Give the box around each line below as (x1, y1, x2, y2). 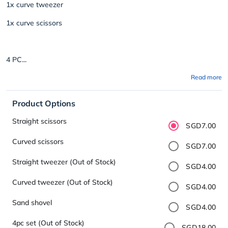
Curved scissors (12, 137, 64, 147)
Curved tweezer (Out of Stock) (12, 178, 113, 187)
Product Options (12, 98, 75, 108)
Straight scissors (12, 117, 67, 126)
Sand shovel (12, 198, 52, 208)
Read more (191, 73, 222, 81)
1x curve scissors (6, 18, 62, 27)
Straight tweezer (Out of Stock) (12, 157, 116, 167)
